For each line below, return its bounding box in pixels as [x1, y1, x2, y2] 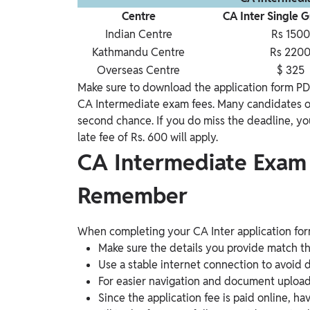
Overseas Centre [97, 63, 180, 78]
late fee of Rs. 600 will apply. [77, 130, 218, 145]
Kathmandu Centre [92, 45, 185, 60]
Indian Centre [104, 27, 172, 42]
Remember [77, 181, 188, 210]
